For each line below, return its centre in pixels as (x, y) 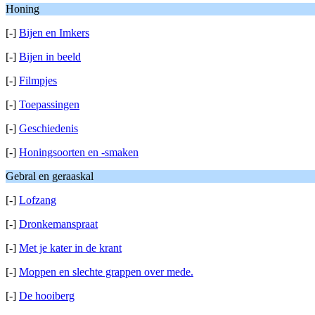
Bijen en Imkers (54, 33)
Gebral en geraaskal (50, 176)
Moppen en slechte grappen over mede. (106, 272)
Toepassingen (49, 104)
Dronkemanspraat (58, 224)
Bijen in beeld (50, 57)
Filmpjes (38, 81)
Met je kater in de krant (70, 248)
